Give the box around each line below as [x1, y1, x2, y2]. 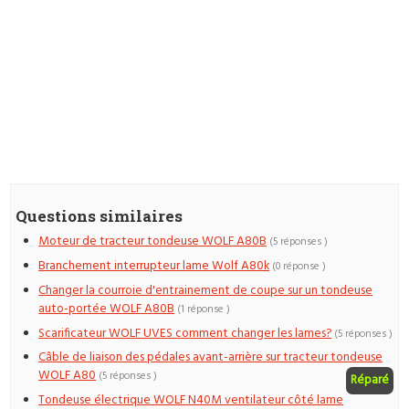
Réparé [350, 371, 389, 391]
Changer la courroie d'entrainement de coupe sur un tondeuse [38, 280, 373, 300]
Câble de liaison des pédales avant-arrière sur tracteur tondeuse [38, 348, 383, 368]
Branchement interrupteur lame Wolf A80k [38, 257, 270, 277]
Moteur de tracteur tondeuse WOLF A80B [38, 232, 267, 252]
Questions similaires [16, 204, 184, 226]
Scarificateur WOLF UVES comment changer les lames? [38, 323, 332, 343]
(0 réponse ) [272, 258, 327, 276]
